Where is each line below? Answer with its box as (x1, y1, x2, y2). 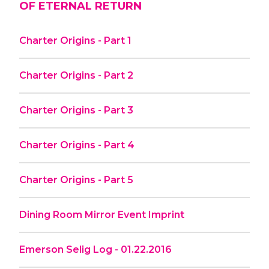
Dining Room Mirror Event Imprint (19, 208, 184, 220)
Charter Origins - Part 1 (19, 34, 131, 46)
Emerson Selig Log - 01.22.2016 (19, 243, 172, 255)
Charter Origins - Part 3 (19, 104, 133, 116)
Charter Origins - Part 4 (19, 139, 134, 151)
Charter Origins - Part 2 (19, 69, 133, 81)
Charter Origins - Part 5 (19, 174, 133, 186)
